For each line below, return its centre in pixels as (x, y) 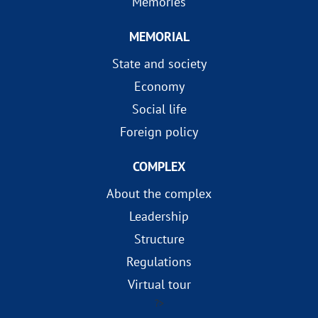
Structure (159, 239)
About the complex (159, 193)
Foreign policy (159, 132)
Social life (159, 109)
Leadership (159, 216)
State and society (159, 64)
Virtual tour (159, 284)
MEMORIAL (159, 37)
